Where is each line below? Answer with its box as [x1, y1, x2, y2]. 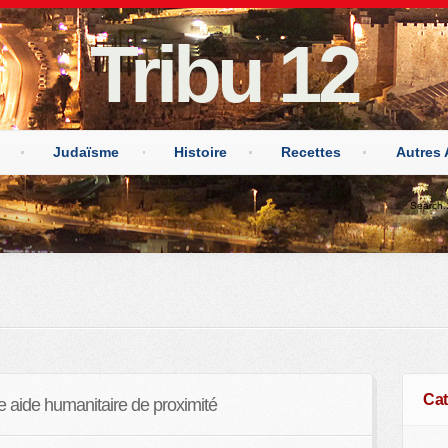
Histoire [173, 144, 227, 161]
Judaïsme [53, 144, 120, 161]
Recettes [281, 144, 342, 161]
